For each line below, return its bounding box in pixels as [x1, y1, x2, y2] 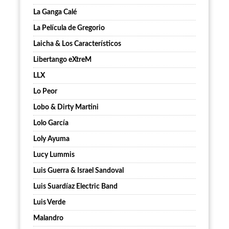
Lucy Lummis [33, 151, 75, 159]
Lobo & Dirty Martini [33, 104, 99, 111]
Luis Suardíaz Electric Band [33, 183, 118, 191]
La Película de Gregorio [33, 25, 105, 32]
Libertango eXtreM [33, 56, 91, 64]
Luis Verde [33, 199, 65, 207]
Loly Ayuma [33, 135, 70, 143]
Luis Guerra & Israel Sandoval [33, 167, 124, 175]
